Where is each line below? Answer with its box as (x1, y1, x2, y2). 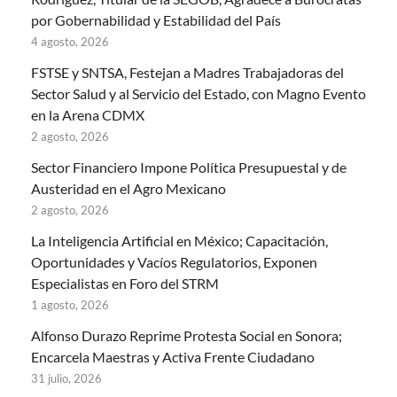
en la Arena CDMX (31, 106, 144, 124)
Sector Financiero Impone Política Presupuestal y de (31, 159, 346, 176)
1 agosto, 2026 (31, 298, 109, 313)
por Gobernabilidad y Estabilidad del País (31, 12, 281, 29)
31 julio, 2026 (31, 371, 102, 386)
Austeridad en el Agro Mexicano (31, 180, 226, 198)
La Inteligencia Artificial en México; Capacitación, (31, 232, 328, 250)
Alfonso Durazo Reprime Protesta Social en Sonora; (31, 327, 342, 345)
